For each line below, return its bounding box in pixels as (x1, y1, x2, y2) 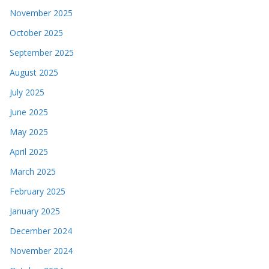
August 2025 (10, 66, 58, 78)
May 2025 (10, 125, 48, 138)
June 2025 (10, 106, 48, 118)
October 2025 (10, 26, 63, 38)
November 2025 (10, 7, 73, 19)
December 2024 (10, 225, 72, 237)
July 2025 (10, 86, 44, 98)
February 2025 (10, 185, 65, 197)
